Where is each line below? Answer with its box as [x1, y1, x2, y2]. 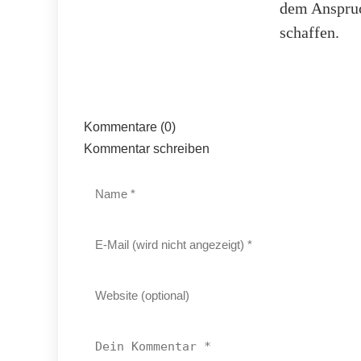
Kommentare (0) [84, 119, 176, 134]
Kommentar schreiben [84, 141, 210, 156]
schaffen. [280, 23, 339, 41]
